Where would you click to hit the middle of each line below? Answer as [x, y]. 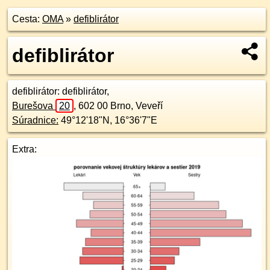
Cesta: [27, 19]
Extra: [24, 149]
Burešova [34, 106]
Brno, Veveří [137, 106]
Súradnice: [35, 120]
